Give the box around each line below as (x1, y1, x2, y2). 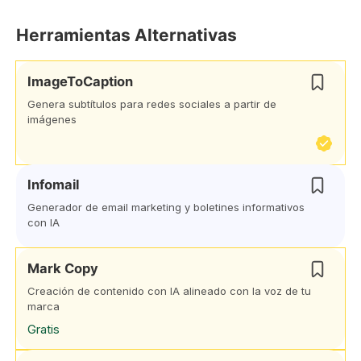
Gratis (27, 322, 60, 337)
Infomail (27, 176, 79, 193)
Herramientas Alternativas (16, 25, 237, 45)
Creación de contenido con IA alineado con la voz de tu (27, 284, 311, 297)
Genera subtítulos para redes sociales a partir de (27, 98, 276, 110)
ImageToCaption (27, 73, 133, 89)
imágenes (27, 113, 77, 126)
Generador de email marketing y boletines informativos (27, 201, 305, 214)
